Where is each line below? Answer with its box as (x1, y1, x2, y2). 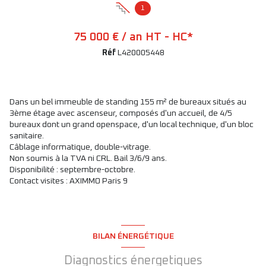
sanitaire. (9, 132, 44, 141)
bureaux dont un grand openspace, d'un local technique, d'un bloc (9, 121, 254, 129)
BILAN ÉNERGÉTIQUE (92, 232, 174, 240)
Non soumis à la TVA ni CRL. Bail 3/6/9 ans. (9, 154, 167, 163)
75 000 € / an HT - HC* (73, 31, 193, 43)
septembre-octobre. (58, 166, 137, 175)
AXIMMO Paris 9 (69, 177, 128, 186)
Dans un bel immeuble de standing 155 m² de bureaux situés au (9, 98, 246, 107)
